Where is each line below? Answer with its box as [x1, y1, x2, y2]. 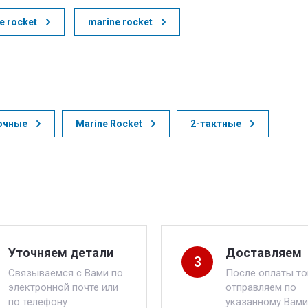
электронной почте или [8, 281, 118, 294]
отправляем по [225, 281, 296, 294]
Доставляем [225, 245, 302, 260]
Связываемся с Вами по [8, 267, 123, 279]
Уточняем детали [8, 245, 113, 260]
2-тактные [190, 118, 241, 129]
